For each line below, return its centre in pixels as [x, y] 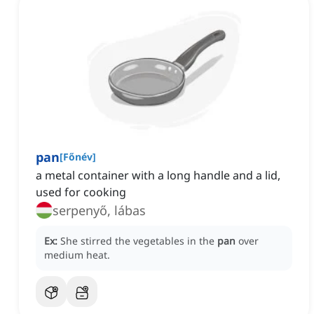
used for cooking [81, 192]
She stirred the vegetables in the [139, 241]
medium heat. [77, 255]
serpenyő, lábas [99, 211]
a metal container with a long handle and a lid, [158, 176]
